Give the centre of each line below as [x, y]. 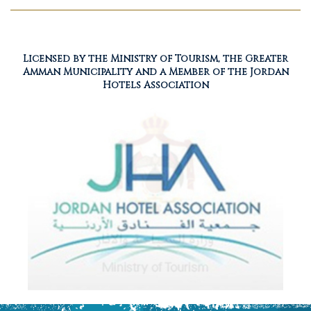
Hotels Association [155, 85]
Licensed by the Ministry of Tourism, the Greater [155, 59]
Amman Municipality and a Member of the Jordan [155, 72]
